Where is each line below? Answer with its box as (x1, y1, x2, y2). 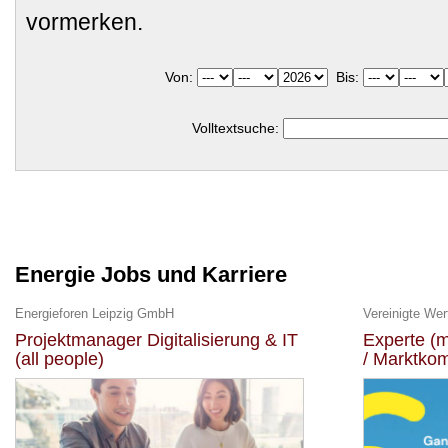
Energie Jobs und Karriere (15, 262, 287, 287)
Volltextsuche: (191, 120, 283, 136)
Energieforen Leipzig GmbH (15, 306, 174, 321)
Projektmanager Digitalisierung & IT (15, 330, 298, 350)
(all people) (15, 349, 104, 369)
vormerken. (26, 9, 143, 35)
